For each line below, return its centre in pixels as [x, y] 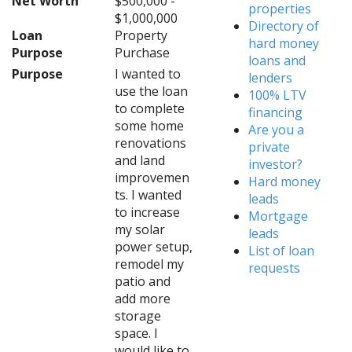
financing [276, 112]
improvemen [152, 178]
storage [137, 316]
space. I [136, 333]
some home [149, 126]
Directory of [284, 26]
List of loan [282, 251]
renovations [150, 143]
